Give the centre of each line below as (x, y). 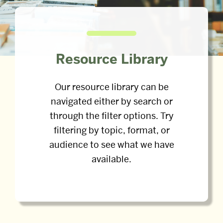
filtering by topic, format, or (111, 130)
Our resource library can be (111, 87)
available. (111, 159)
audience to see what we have (111, 144)
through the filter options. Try (111, 115)
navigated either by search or (111, 101)
